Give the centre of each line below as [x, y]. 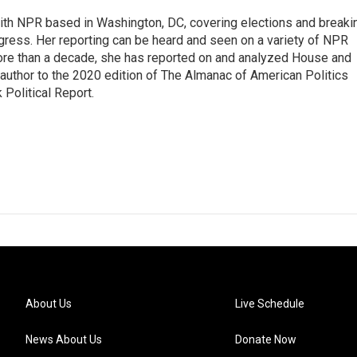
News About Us [64, 339]
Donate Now [266, 339]
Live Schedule [270, 303]
